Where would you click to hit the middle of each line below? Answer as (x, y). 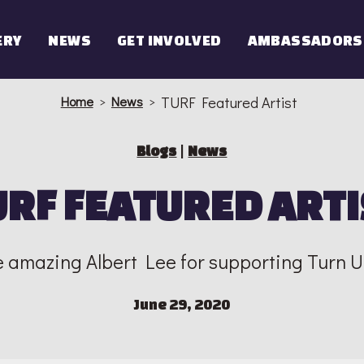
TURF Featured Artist (230, 103)
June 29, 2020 (182, 305)
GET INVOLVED (169, 39)
